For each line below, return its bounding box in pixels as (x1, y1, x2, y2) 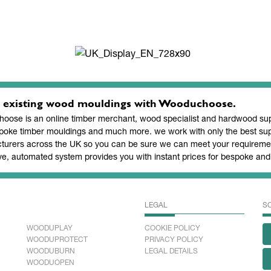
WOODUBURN (27, 246, 75, 255)
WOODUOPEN (27, 258, 74, 267)
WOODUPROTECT (27, 235, 88, 244)
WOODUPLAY (27, 223, 73, 232)
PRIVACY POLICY (145, 235, 203, 244)
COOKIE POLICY (145, 223, 200, 232)
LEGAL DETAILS (145, 246, 198, 255)
